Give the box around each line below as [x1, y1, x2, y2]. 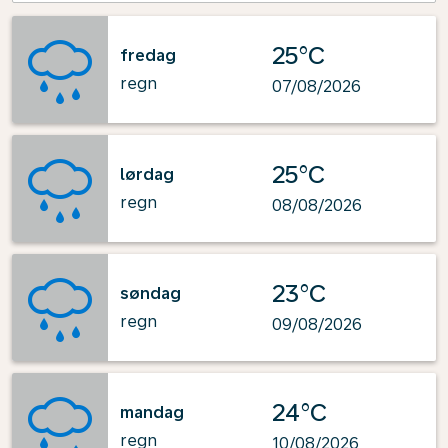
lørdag [120, 164, 174, 184]
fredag [120, 45, 176, 65]
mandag [120, 402, 184, 422]
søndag [120, 283, 181, 303]
